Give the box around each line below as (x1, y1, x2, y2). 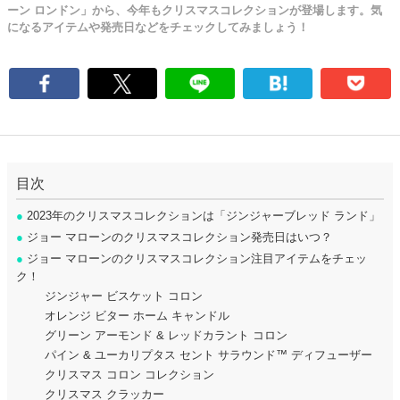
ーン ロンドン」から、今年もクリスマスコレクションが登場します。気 (7, 4, 382, 17)
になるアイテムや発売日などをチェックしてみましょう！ (7, 21, 309, 34)
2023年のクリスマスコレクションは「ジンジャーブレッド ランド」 (23, 209, 380, 222)
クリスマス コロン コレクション (45, 368, 214, 381)
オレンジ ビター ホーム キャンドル (45, 309, 229, 322)
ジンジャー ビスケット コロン (45, 289, 203, 303)
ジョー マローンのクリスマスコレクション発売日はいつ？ (23, 230, 332, 244)
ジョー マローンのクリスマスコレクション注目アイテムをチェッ (23, 252, 367, 265)
